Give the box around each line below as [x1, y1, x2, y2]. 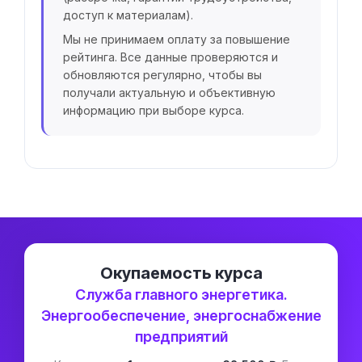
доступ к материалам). [63, 8, 193, 23]
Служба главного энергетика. [75, 286, 287, 304]
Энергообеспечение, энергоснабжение [40, 307, 322, 325]
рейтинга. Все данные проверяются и [63, 50, 278, 65]
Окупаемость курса [99, 263, 263, 284]
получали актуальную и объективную [63, 86, 276, 100]
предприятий [134, 328, 228, 346]
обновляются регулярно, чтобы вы [63, 68, 262, 82]
